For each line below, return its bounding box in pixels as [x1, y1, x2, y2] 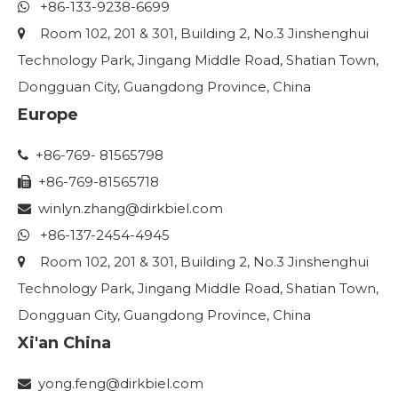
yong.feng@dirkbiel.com [38, 375, 203, 392]
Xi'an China [18, 333, 111, 353]
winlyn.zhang [31, 200, 125, 217]
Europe [18, 105, 78, 124]
